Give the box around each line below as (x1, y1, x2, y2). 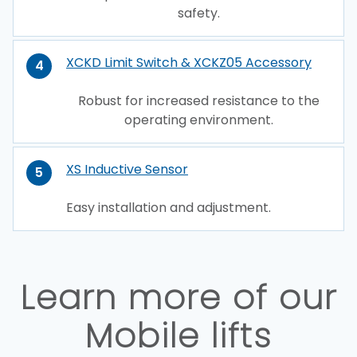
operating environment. (124, 111, 273, 130)
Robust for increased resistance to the (77, 92, 320, 111)
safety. (177, 4, 220, 23)
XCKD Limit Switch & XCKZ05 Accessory (66, 53, 312, 73)
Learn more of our (20, 274, 337, 322)
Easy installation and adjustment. (66, 198, 271, 218)
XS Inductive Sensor (66, 160, 188, 179)
